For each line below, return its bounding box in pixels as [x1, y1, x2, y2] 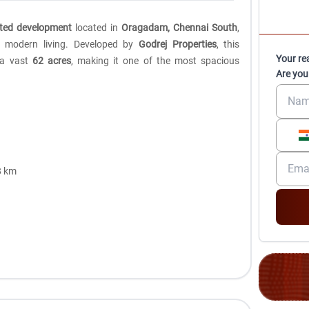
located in [72, 22, 122, 34]
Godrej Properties [138, 39, 217, 50]
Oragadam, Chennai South [121, 22, 238, 34]
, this [216, 39, 240, 50]
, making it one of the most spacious [70, 55, 240, 67]
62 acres [32, 55, 71, 67]
